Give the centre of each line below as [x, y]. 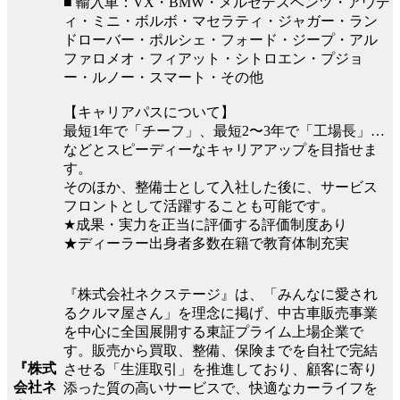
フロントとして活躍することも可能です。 [199, 206]
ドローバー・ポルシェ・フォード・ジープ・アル [221, 40]
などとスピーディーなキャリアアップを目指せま [221, 150]
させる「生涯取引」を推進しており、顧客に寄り [221, 370]
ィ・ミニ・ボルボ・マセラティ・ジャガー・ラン [221, 21]
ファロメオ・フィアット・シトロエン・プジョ [213, 59]
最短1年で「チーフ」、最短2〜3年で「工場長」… [224, 131]
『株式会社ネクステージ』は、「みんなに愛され [221, 295]
